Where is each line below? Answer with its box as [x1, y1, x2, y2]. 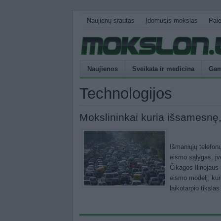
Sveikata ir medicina [132, 65, 194, 73]
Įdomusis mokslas [146, 17, 198, 24]
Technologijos [79, 85, 172, 102]
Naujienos [87, 65, 118, 73]
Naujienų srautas [87, 17, 135, 24]
